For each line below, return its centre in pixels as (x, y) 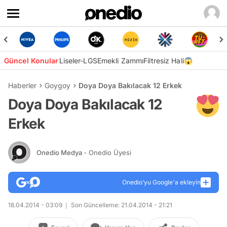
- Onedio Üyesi (107, 152)
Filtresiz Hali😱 (168, 61)
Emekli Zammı (120, 61)
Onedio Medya (60, 152)
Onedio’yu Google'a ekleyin (161, 182)
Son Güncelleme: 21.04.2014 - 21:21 (121, 205)
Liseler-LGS (78, 61)
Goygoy (58, 85)
